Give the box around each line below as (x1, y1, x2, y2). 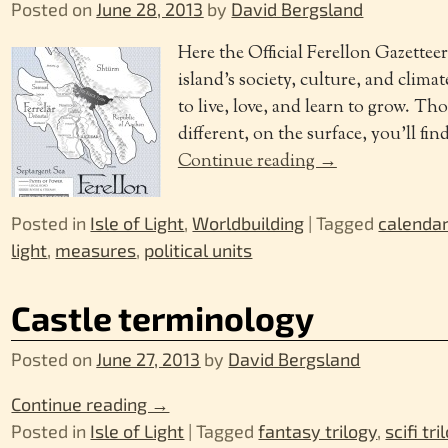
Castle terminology (11, 297, 315, 339)
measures (55, 238, 137, 261)
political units (144, 238, 253, 261)
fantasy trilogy (258, 419, 378, 442)
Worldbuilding (192, 211, 305, 234)
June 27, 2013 (96, 347, 201, 370)
